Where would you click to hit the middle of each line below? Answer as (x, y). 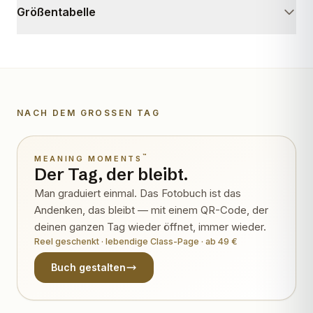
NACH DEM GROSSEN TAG (85, 112)
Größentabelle (56, 12)
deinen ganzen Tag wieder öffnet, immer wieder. (150, 226)
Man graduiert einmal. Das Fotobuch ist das (138, 193)
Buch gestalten (88, 267)
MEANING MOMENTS (88, 158)
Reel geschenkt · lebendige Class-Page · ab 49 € (136, 241)
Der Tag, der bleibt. (111, 174)
